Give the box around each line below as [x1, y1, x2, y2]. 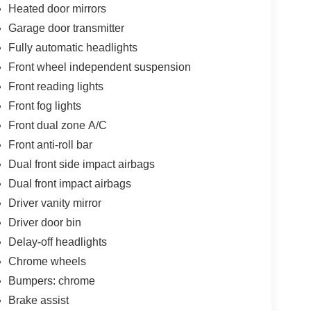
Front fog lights [8, 100, 81, 112]
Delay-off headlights [8, 236, 107, 249]
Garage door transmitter [8, 22, 124, 35]
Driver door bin [8, 217, 81, 229]
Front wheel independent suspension [8, 61, 191, 74]
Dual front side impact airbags [8, 158, 155, 171]
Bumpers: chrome [8, 275, 95, 287]
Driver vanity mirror [8, 197, 101, 210]
